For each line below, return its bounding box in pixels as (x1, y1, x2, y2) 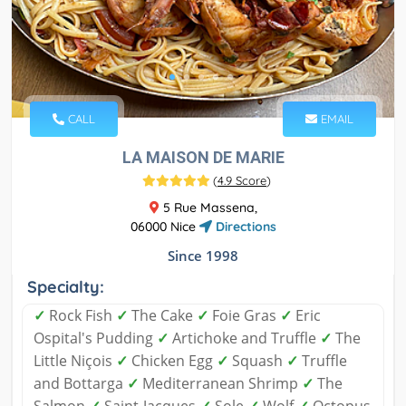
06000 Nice (130, 218, 199, 236)
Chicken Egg (128, 351, 217, 372)
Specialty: (27, 276, 104, 298)
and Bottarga (34, 373, 127, 394)
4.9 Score (217, 173, 266, 188)
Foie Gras (208, 305, 280, 326)
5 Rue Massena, (159, 199, 257, 217)
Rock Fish (45, 305, 116, 326)
